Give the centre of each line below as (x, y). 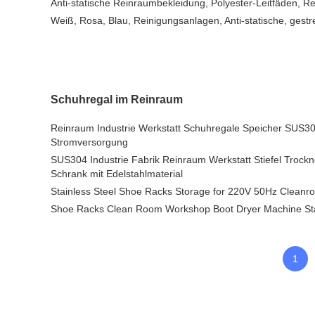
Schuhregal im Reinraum (117, 99)
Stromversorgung (89, 142)
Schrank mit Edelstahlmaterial (117, 174)
